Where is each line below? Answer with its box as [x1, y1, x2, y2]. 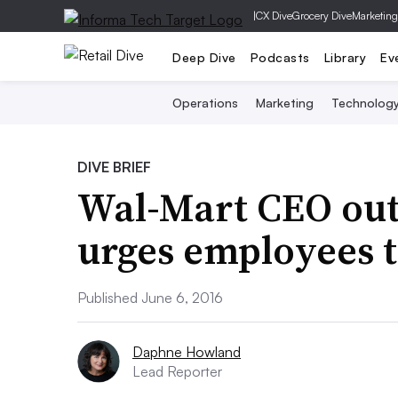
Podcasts [250, 49, 310, 65]
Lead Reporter [132, 362, 222, 380]
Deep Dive [172, 49, 236, 65]
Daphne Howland [132, 343, 241, 361]
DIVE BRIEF [77, 158, 151, 176]
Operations [171, 95, 238, 110]
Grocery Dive [292, 9, 352, 22]
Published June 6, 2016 [77, 289, 223, 306]
